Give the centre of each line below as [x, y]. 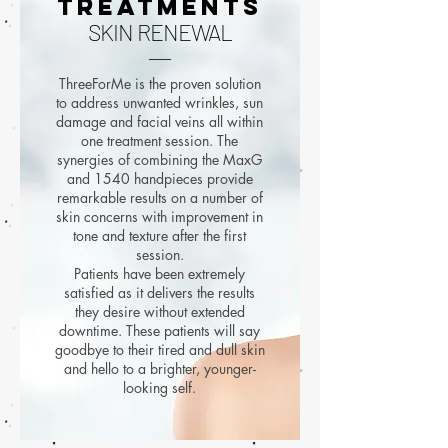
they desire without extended [159, 312]
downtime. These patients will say [159, 331]
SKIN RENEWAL [160, 32]
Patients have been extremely [159, 274]
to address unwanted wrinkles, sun [159, 103]
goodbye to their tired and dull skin [159, 350]
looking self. [159, 388]
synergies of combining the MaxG [159, 160]
